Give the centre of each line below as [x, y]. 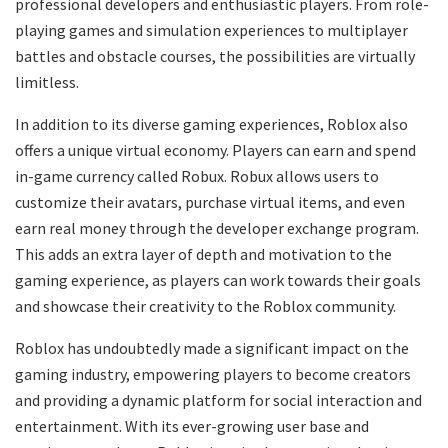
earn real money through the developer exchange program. [217, 228]
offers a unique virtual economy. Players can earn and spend [215, 150]
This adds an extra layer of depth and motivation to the [203, 254]
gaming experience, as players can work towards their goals [218, 280]
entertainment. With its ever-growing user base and [192, 426]
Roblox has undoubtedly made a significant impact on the [212, 348]
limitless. [47, 82]
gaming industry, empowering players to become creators [213, 374]
